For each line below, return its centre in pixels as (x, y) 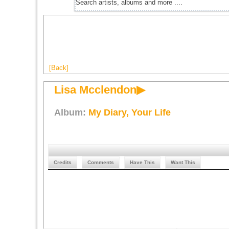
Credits (63, 162)
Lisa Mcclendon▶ (100, 90)
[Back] (59, 68)
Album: (71, 112)
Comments (101, 162)
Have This (142, 162)
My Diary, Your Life (130, 112)
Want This (183, 162)
